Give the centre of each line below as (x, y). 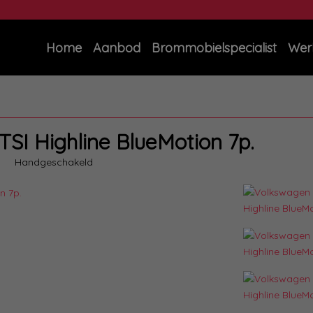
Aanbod (117, 48)
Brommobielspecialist (214, 48)
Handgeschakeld (54, 162)
